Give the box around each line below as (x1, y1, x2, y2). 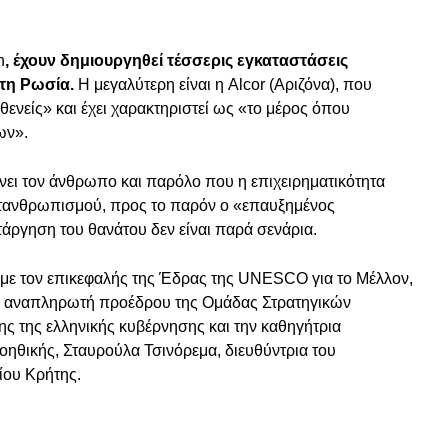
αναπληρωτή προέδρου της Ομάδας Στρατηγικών (4, 294, 351, 312)
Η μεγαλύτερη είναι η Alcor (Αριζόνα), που (78, 76, 372, 94)
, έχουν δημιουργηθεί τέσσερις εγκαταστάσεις (5, 52, 348, 70)
